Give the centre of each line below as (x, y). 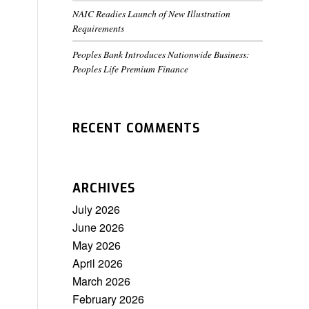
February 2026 (109, 299)
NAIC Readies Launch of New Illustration (152, 13)
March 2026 (102, 281)
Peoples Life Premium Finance (131, 69)
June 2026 (99, 227)
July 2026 (97, 209)
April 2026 (98, 263)
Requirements (99, 28)
